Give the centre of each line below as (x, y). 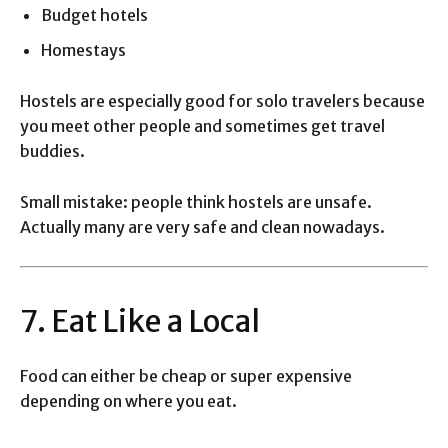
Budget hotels (94, 15)
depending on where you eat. (128, 401)
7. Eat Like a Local (140, 321)
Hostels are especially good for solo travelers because (222, 101)
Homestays (83, 50)
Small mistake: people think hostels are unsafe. (196, 202)
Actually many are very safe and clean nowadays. (202, 227)
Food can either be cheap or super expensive (186, 376)
